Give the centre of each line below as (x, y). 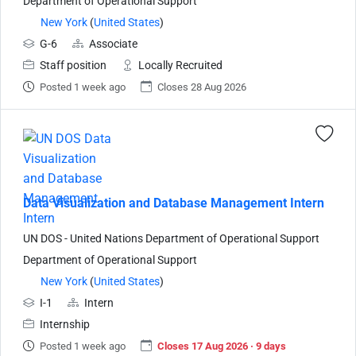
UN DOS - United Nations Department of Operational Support (171, 238)
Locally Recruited (180, 65)
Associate (113, 44)
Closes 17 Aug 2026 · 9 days (222, 346)
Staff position (73, 65)
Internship (65, 324)
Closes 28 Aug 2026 (202, 87)
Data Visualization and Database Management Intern (174, 203)
